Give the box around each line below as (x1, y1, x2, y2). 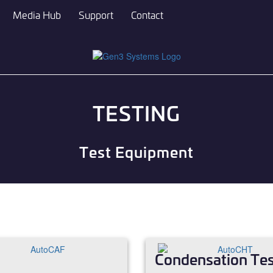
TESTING (93, 99, 180, 127)
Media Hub (13, 8, 62, 21)
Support (79, 8, 114, 21)
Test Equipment (79, 141, 194, 163)
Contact (130, 8, 163, 21)
